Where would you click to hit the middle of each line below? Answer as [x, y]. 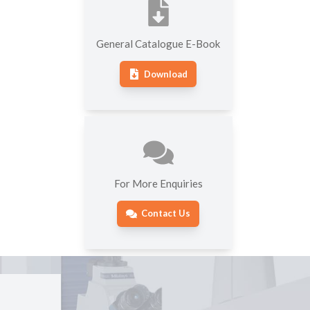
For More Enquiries [158, 183]
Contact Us [166, 213]
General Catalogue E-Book [158, 44]
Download [166, 74]
